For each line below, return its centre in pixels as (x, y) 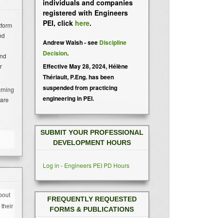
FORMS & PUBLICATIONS (92, 209)
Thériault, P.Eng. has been (78, 77)
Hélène (118, 66)
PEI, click (59, 23)
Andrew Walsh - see (71, 43)
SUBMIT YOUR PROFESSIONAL (92, 133)
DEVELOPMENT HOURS (92, 143)
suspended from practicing (80, 88)
